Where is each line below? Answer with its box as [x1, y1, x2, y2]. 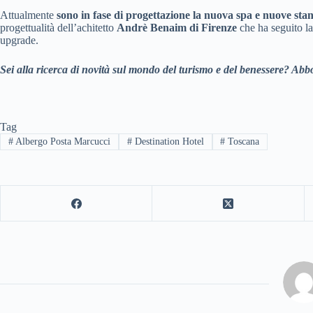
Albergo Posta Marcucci [13, 136, 110, 147]
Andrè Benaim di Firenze [117, 22, 237, 34]
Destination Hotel [131, 136, 204, 147]
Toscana [225, 136, 260, 147]
